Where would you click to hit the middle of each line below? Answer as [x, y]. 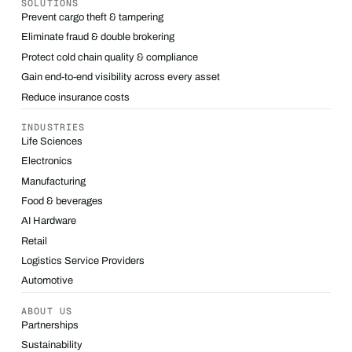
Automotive [47, 281]
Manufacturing [53, 181]
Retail [34, 241]
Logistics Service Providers [82, 261]
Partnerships [49, 325]
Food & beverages [62, 201]
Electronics [46, 161]
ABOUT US [47, 310]
